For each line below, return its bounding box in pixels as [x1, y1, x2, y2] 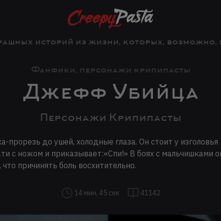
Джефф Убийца [22, 79, 199, 104]
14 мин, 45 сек [74, 188, 119, 197]
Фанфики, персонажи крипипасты [31, 65, 190, 74]
